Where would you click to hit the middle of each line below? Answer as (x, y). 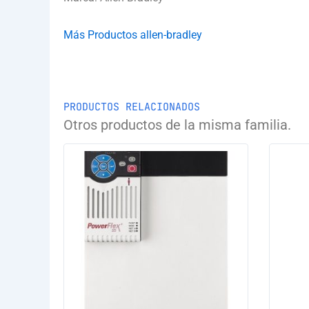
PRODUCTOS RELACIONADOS (132, 107)
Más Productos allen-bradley (133, 34)
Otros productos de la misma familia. (177, 124)
